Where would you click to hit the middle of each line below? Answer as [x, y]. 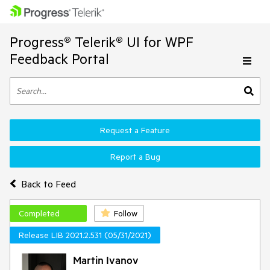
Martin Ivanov [106, 260]
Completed [39, 213]
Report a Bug [135, 157]
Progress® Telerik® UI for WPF [102, 42]
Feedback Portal [59, 59]
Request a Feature [135, 130]
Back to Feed [48, 184]
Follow [126, 213]
